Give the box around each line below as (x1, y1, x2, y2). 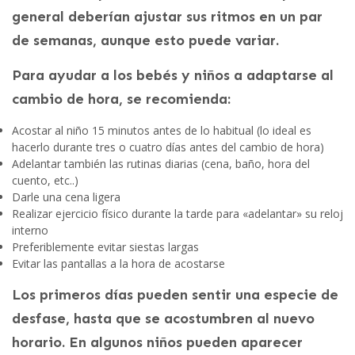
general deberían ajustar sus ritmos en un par (12, 8, 323, 26)
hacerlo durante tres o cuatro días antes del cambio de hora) (12, 139, 324, 155)
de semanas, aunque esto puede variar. (12, 32, 279, 50)
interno (12, 223, 48, 239)
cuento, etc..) (12, 173, 78, 189)
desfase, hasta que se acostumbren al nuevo (12, 310, 315, 328)
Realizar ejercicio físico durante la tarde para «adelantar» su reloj (12, 206, 343, 222)
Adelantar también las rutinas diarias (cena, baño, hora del (12, 156, 310, 172)
